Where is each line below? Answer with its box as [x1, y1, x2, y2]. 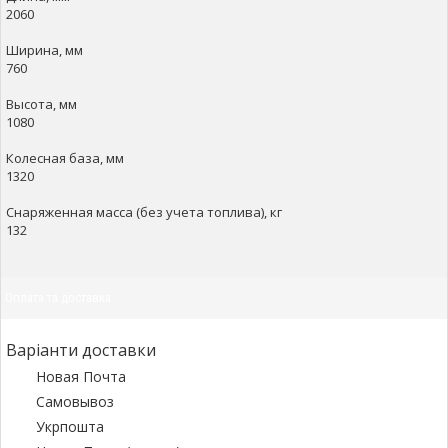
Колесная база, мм [6, 149, 124, 167]
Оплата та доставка [5, 290, 111, 305]
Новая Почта [36, 367, 126, 386]
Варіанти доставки [6, 339, 156, 361]
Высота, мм [6, 95, 77, 113]
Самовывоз [36, 392, 114, 411]
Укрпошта [36, 417, 104, 436]
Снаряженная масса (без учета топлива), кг [6, 203, 282, 221]
